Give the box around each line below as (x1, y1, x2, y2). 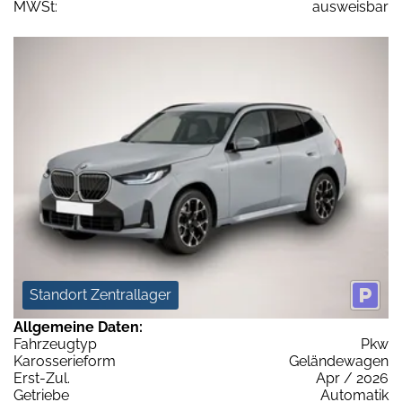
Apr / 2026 (316, 369, 389, 387)
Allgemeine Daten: (13, 318, 143, 336)
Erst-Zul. (13, 369, 70, 387)
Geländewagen (289, 352, 389, 370)
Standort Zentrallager (30, 285, 171, 303)
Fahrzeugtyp (13, 335, 97, 353)
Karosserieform (13, 352, 116, 370)
